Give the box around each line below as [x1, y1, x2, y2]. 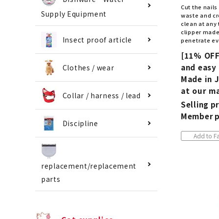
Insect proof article [62, 35, 132, 45]
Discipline [62, 118, 98, 129]
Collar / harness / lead [62, 90, 141, 101]
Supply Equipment [41, 9, 107, 19]
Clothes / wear [62, 63, 114, 73]
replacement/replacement [41, 161, 137, 171]
